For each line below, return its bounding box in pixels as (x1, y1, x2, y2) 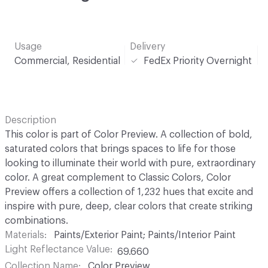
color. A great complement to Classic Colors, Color (5, 172, 231, 182)
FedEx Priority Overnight (144, 56, 252, 66)
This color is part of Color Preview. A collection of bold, (5, 129, 252, 139)
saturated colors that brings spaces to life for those (5, 144, 236, 154)
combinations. (5, 215, 68, 226)
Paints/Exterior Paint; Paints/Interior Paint (54, 230, 236, 240)
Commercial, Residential (14, 56, 120, 66)
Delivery (130, 41, 165, 51)
